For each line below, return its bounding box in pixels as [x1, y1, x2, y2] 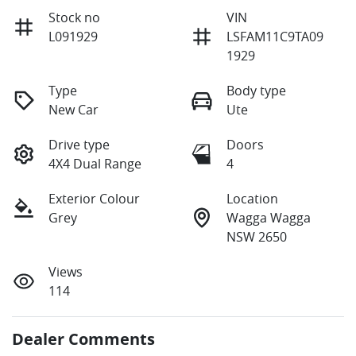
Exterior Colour [48, 190, 140, 208]
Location [226, 190, 278, 208]
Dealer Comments [12, 328, 155, 350]
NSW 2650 [226, 228, 287, 246]
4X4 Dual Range [48, 155, 141, 173]
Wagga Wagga [226, 209, 311, 227]
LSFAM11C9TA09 [226, 28, 323, 46]
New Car [48, 101, 99, 119]
